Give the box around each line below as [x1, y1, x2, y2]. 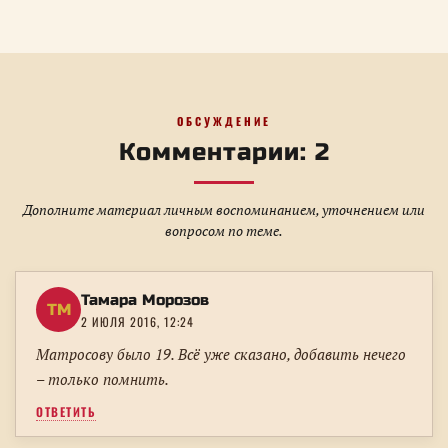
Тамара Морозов [81, 291, 209, 310]
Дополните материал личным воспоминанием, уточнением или [23, 200, 425, 220]
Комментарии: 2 [118, 138, 330, 168]
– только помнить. [36, 369, 169, 390]
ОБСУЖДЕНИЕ [177, 113, 271, 130]
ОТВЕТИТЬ [36, 403, 96, 421]
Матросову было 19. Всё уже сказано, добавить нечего [36, 344, 406, 365]
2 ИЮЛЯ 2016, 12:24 [81, 313, 194, 331]
